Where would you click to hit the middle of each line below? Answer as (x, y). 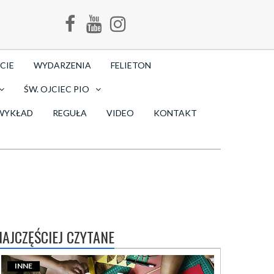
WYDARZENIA (62, 65)
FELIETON (131, 65)
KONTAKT (175, 113)
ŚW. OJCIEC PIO (57, 89)
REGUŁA (70, 113)
